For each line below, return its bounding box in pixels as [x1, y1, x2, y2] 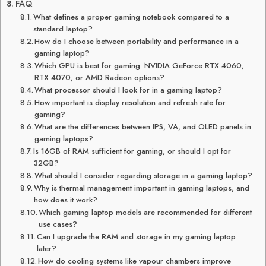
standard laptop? [33, 23, 93, 34]
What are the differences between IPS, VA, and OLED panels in [34, 121, 252, 132]
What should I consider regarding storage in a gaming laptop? [34, 170, 253, 181]
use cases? [39, 218, 78, 230]
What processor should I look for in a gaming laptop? [34, 84, 223, 96]
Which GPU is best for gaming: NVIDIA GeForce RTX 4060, [34, 60, 245, 71]
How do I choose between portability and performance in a [34, 36, 239, 47]
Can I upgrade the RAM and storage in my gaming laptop [37, 231, 236, 242]
